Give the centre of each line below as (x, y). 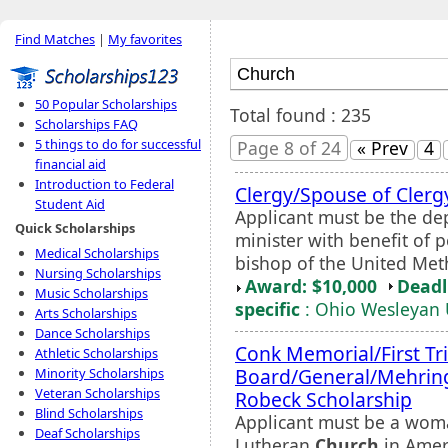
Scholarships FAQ (86, 124)
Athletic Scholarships (96, 353)
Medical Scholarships (97, 253)
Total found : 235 (300, 114)
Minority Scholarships (99, 373)
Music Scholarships (91, 293)
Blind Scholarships (89, 413)
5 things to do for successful (118, 144)
